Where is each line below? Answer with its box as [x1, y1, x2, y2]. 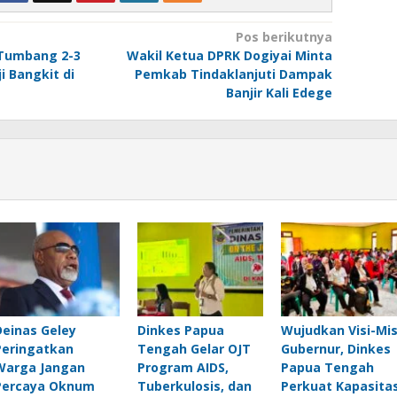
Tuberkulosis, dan [136, 377, 252, 394]
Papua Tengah [280, 358, 374, 376]
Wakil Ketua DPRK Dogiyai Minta [126, 46, 332, 64]
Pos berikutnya [235, 27, 332, 45]
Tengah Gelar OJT [136, 339, 251, 357]
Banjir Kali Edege [225, 83, 332, 101]
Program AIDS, [136, 358, 229, 376]
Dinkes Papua [136, 321, 224, 339]
